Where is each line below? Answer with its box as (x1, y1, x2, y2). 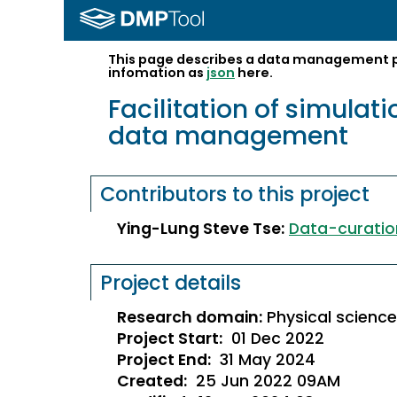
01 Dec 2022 (231, 328, 324, 350)
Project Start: (117, 328, 222, 350)
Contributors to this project (100, 180, 370, 209)
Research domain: (117, 307, 262, 329)
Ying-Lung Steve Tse (117, 218, 281, 240)
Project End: (117, 349, 211, 371)
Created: (117, 370, 187, 393)
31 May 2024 (220, 349, 315, 371)
